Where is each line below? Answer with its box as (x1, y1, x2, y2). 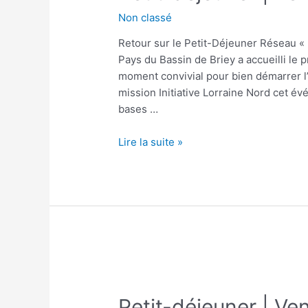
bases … (118, 102, 159, 116)
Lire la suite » (118, 135, 184, 149)
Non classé (118, 11, 173, 25)
